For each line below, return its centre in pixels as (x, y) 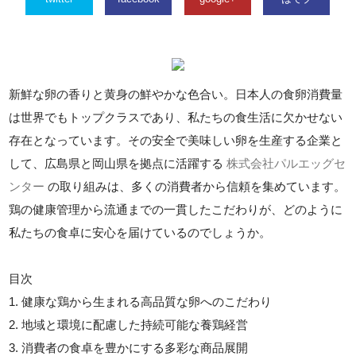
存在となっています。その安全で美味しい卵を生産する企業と (176, 140)
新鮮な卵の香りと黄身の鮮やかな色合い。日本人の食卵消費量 (176, 94)
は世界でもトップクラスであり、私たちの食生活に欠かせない (176, 117)
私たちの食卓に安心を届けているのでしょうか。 (140, 232)
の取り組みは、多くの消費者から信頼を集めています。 (195, 186)
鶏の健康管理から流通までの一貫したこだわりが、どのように (176, 209)
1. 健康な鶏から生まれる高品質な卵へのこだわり (141, 302)
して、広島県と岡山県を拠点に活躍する (118, 163)
